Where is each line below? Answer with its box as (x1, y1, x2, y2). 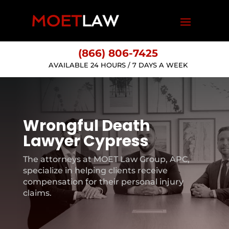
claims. (22, 188, 52, 198)
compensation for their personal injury (22, 177, 184, 187)
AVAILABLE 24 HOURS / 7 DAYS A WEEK (49, 61, 188, 69)
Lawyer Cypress (22, 130, 149, 152)
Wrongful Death (22, 115, 150, 136)
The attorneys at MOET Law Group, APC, (22, 154, 190, 164)
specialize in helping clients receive (22, 166, 168, 175)
